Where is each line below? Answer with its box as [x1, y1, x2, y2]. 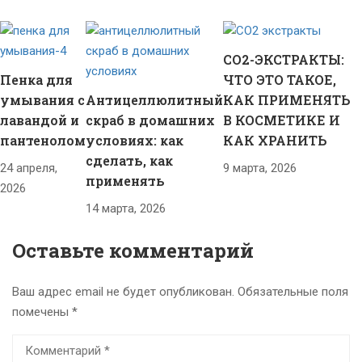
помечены [12, 304, 72, 319]
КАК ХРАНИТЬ [223, 132, 327, 149]
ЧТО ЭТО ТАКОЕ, [223, 71, 336, 89]
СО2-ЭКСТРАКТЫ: [223, 51, 344, 69]
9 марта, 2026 [223, 161, 297, 176]
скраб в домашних [86, 111, 215, 128]
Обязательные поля [238, 284, 348, 299]
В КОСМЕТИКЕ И [223, 112, 340, 129]
